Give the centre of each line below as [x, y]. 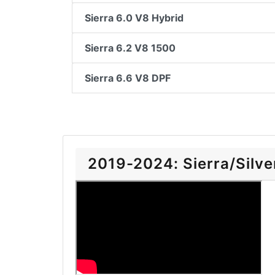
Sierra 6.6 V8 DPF [128, 78]
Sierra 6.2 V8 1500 [130, 48]
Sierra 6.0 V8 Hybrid [134, 18]
